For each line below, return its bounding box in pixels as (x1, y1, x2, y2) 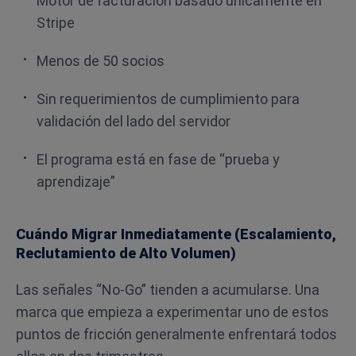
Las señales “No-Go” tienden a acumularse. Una (16, 281, 319, 298)
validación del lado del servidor (37, 113, 230, 130)
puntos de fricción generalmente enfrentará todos (16, 326, 337, 342)
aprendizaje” (37, 173, 115, 190)
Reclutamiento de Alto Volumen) (16, 245, 236, 261)
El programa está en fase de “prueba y (37, 151, 280, 168)
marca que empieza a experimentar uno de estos (16, 304, 329, 320)
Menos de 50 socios (37, 52, 164, 69)
